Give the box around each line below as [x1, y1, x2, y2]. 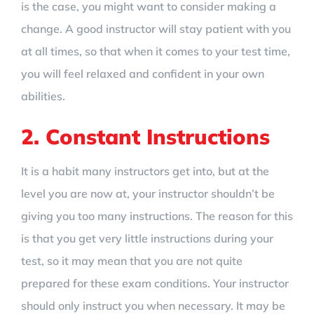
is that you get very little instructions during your [21, 231, 273, 245]
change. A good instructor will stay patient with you [21, 21, 291, 36]
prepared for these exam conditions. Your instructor [21, 275, 289, 290]
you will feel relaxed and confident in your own [21, 66, 264, 81]
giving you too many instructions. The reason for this [21, 208, 293, 223]
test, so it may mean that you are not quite [21, 253, 243, 268]
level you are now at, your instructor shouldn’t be [21, 186, 275, 200]
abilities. [21, 88, 65, 103]
